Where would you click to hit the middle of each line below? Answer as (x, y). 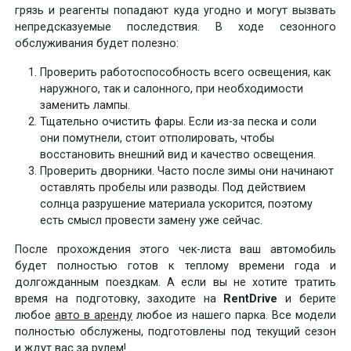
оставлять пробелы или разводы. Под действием (173, 187)
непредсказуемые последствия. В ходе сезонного (175, 27)
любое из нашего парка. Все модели (234, 315)
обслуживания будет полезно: (97, 43)
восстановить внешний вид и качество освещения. (178, 154)
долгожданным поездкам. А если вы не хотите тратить (175, 282)
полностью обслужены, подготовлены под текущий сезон (175, 331)
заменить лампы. (85, 105)
